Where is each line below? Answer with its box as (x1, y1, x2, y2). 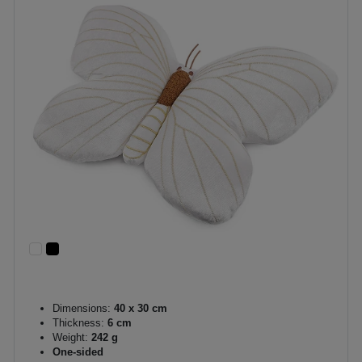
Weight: (53, 331, 88, 343)
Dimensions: (53, 302, 111, 314)
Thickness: (53, 317, 104, 329)
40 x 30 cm (111, 302, 167, 314)
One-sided (53, 346, 103, 358)
